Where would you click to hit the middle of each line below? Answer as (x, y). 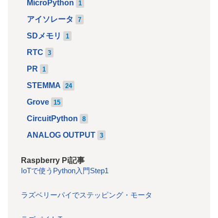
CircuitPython (52, 118)
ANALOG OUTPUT (61, 135)
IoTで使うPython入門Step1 (65, 171)
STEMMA (44, 85)
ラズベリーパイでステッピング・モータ (87, 195)
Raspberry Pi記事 (53, 160)
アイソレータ (50, 19)
